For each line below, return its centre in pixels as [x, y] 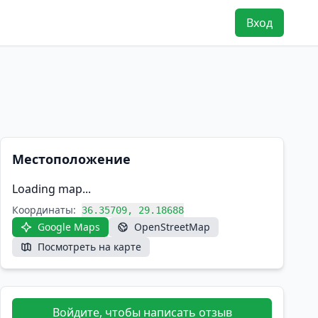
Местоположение [71, 159]
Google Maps [69, 227]
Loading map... [51, 189]
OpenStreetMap [172, 227]
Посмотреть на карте [89, 247]
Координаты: [44, 210]
